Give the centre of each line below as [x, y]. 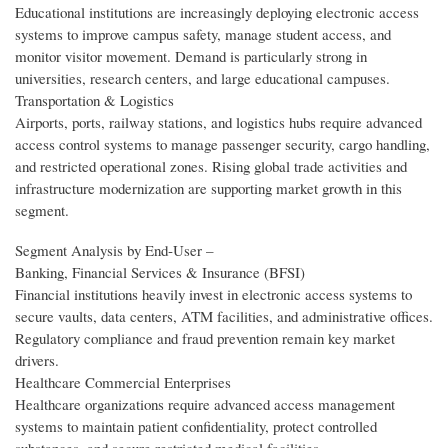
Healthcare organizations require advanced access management [205, 404]
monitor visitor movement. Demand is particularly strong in [191, 56]
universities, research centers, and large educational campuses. [202, 78]
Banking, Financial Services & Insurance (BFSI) [160, 272]
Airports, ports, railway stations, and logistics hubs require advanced [218, 122]
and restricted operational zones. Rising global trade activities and [211, 166]
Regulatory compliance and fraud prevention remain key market [205, 338]
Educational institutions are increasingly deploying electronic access [217, 12]
